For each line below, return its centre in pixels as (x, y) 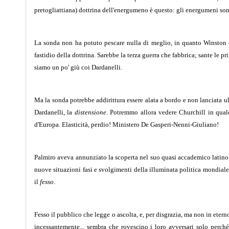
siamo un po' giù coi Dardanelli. (78, 67)
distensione (90, 112)
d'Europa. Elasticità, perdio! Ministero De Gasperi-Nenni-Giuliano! (127, 124)
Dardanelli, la (54, 112)
